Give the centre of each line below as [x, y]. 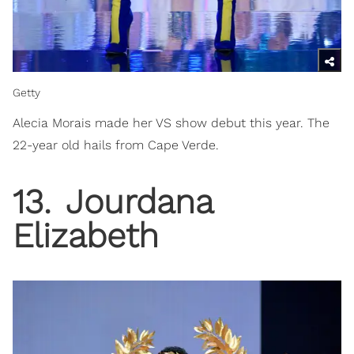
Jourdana [134, 201]
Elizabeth [86, 235]
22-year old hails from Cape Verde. [116, 145]
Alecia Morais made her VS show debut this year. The [171, 122]
